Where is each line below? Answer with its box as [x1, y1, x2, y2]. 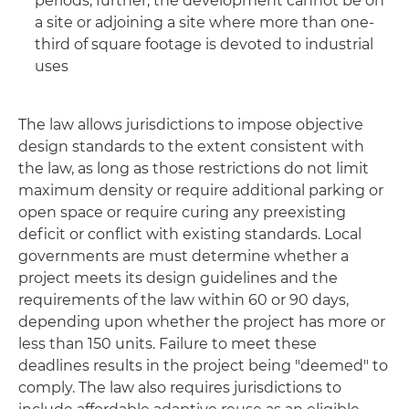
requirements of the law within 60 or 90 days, [18, 291, 349, 309]
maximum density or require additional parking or [18, 182, 383, 199]
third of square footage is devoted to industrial [35, 36, 373, 53]
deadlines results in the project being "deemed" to [18, 357, 388, 374]
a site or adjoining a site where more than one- [35, 14, 374, 31]
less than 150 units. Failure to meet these [18, 335, 317, 352]
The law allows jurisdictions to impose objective [18, 116, 363, 133]
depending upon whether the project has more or [18, 313, 385, 330]
